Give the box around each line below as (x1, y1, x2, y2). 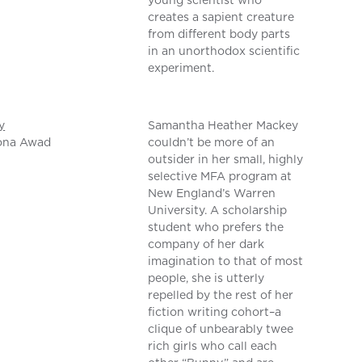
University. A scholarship (148, 202, 288, 219)
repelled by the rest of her (148, 287, 294, 304)
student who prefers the (148, 219, 284, 236)
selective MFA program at (148, 168, 293, 185)
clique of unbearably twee (148, 321, 294, 338)
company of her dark (148, 236, 265, 253)
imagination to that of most (148, 253, 304, 270)
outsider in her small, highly (148, 151, 304, 168)
